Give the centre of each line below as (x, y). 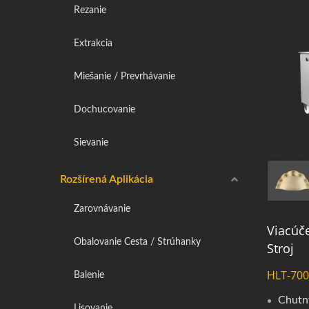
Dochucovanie (104, 109)
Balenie (89, 275)
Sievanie (91, 142)
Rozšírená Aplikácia (107, 179)
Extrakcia (93, 43)
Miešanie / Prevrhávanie (124, 76)
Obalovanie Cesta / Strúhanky (137, 242)
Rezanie (90, 10)
